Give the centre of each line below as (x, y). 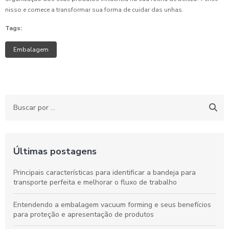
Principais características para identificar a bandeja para (105, 173)
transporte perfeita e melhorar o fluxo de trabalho (95, 182)
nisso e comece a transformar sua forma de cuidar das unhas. (94, 10)
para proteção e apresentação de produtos (84, 215)
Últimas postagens (55, 152)
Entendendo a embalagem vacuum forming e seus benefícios (112, 205)
